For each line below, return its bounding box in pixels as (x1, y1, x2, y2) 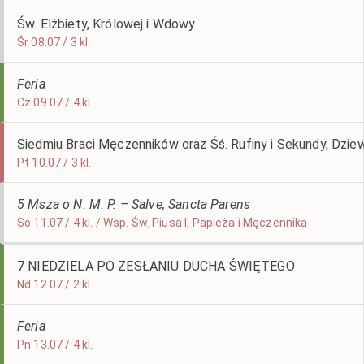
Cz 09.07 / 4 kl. (17, 96, 93, 109)
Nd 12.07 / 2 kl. (17, 278, 93, 291)
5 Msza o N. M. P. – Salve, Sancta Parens (17, 197, 251, 212)
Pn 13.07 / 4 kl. (17, 338, 93, 351)
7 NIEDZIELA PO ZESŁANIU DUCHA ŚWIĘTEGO (17, 258, 295, 274)
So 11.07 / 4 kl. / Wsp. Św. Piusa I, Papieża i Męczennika (17, 216, 308, 229)
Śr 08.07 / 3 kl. (17, 36, 91, 49)
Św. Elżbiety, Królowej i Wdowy (17, 16, 196, 32)
